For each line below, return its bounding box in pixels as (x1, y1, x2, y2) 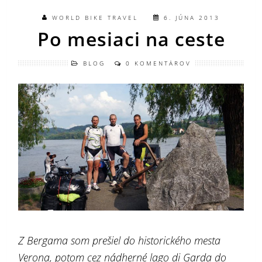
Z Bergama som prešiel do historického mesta (18, 233, 221, 248)
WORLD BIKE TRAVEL (52, 13, 138, 22)
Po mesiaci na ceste (37, 26, 225, 51)
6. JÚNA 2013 (164, 13, 220, 22)
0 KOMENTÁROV (125, 59, 191, 67)
